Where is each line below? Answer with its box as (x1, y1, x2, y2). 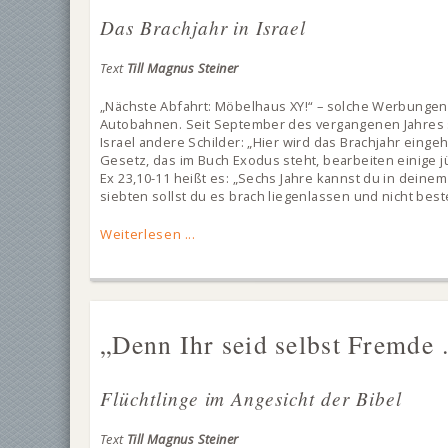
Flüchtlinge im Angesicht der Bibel (100, 385, 402, 411)
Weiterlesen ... (100, 225, 196, 243)
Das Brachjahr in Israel (100, 14, 307, 40)
